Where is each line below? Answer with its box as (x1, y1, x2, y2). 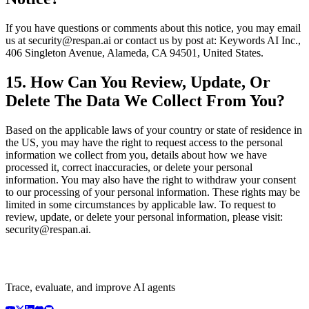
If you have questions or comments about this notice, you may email (6, 21, 301, 34)
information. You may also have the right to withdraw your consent (6, 173, 296, 186)
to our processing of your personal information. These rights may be (6, 186, 300, 198)
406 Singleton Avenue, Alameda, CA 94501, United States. (6, 46, 263, 59)
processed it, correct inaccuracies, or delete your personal (6, 161, 252, 173)
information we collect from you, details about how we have (6, 148, 267, 161)
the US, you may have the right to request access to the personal (6, 136, 283, 148)
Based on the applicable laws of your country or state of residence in (6, 123, 302, 136)
